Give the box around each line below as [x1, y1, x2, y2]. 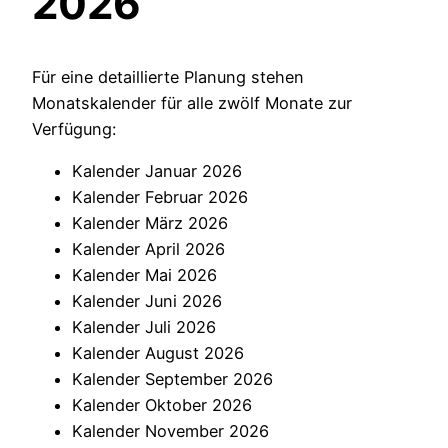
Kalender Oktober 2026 [72, 395, 252, 416]
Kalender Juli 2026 [72, 317, 216, 338]
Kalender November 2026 [72, 421, 269, 442]
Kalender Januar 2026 [72, 161, 242, 182]
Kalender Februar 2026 [72, 187, 248, 208]
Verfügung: [32, 118, 116, 139]
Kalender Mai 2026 [72, 265, 217, 286]
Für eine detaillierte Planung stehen [32, 66, 304, 87]
